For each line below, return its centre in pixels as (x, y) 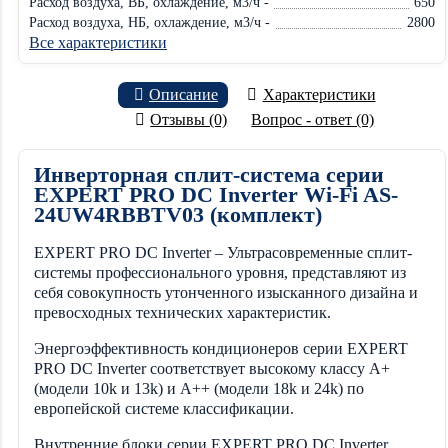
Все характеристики (98, 42)
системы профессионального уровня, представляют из (220, 273)
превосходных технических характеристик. (182, 313)
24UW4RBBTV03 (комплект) (178, 214)
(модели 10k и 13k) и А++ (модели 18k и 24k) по (199, 389)
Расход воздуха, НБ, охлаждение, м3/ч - (149, 22)
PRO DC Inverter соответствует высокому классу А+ (212, 369)
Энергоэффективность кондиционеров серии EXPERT (221, 349)
